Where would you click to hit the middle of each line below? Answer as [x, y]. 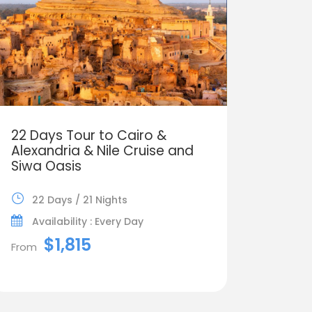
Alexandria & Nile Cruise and [102, 150]
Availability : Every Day [87, 221]
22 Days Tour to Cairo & [88, 135]
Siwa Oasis [46, 166]
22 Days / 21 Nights [79, 200]
